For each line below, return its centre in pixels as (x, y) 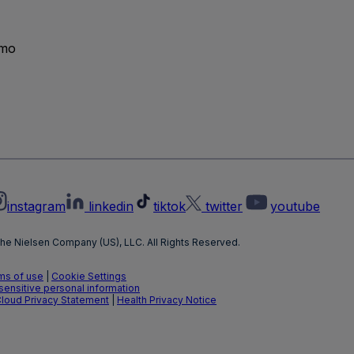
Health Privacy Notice (167, 299)
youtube (295, 206)
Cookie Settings (89, 276)
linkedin (111, 206)
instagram (36, 206)
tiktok (169, 206)
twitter (224, 206)
